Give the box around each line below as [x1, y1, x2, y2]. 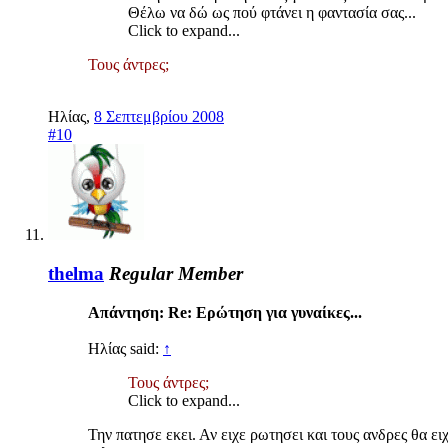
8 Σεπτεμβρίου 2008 [94, 108, 224, 126]
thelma [48, 263, 104, 284]
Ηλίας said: [88, 339, 163, 357]
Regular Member [109, 263, 243, 284]
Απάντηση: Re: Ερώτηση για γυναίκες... [88, 303, 362, 321]
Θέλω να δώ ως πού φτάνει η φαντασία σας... [128, 4, 428, 22]
